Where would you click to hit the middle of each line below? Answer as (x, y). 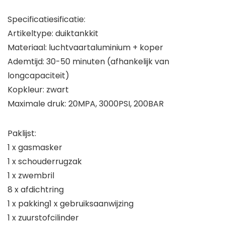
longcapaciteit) (38, 76)
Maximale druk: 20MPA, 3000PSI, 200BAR (86, 104)
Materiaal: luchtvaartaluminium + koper (85, 48)
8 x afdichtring (36, 190)
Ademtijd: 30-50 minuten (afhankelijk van (88, 62)
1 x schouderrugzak (45, 162)
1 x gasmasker (35, 148)
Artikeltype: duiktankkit (53, 34)
